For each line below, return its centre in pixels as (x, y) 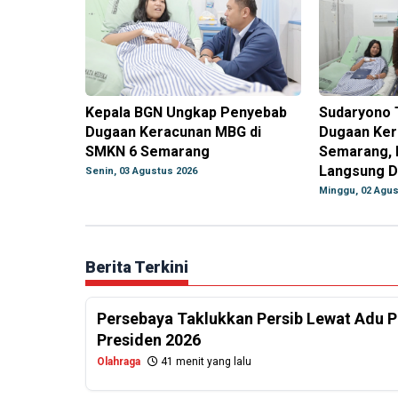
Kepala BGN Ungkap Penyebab (186, 113)
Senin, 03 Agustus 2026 (141, 171)
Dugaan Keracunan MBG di (173, 132)
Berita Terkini (137, 267)
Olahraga (119, 362)
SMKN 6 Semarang (147, 152)
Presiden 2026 (149, 340)
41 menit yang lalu (205, 362)
